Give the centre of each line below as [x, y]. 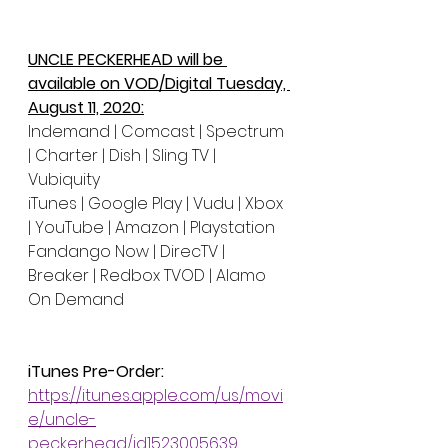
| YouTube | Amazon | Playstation [151, 228]
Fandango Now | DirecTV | [128, 252]
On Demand [78, 300]
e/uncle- [62, 420]
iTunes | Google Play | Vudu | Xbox [157, 204]
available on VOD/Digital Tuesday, [159, 84]
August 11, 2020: [86, 108]
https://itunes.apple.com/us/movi [155, 396]
